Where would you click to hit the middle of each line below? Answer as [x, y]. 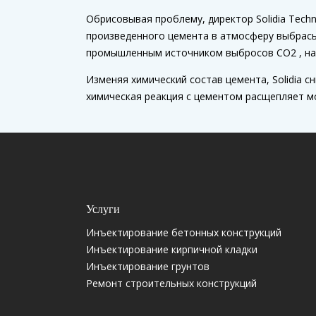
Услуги [103, 209]
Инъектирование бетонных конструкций [184, 233]
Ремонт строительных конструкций [171, 284]
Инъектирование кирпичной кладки [172, 250]
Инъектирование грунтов [148, 267]
